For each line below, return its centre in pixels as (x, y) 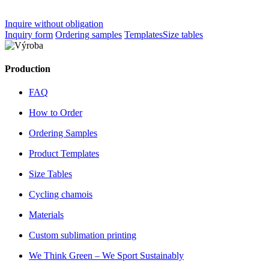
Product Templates (64, 154)
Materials (46, 215)
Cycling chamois (61, 195)
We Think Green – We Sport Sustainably (106, 256)
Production (28, 68)
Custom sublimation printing (83, 235)
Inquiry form (29, 34)
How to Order (56, 113)
